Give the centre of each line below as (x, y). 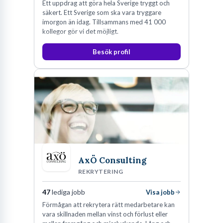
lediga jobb (68, 192)
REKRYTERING (101, 171)
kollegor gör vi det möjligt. (80, 31)
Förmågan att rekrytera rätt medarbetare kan (109, 205)
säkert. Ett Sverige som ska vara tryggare (102, 12)
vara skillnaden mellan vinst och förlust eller (105, 214)
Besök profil (111, 52)
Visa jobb (160, 192)
